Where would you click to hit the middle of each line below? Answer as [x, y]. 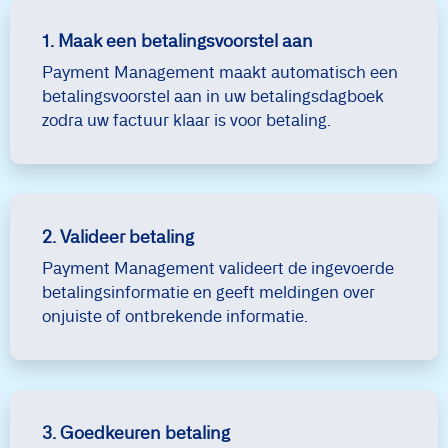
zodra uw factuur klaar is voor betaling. [186, 120]
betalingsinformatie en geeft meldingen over [208, 292]
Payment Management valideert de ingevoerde [218, 268]
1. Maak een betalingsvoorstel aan [177, 40]
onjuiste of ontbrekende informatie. [175, 316]
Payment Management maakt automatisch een [220, 72]
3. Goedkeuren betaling [136, 432]
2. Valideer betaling [118, 236]
